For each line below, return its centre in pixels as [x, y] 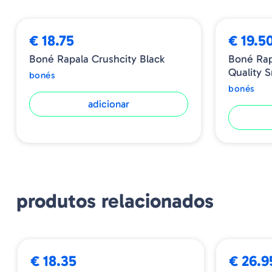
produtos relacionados [115, 201]
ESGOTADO [251, 234]
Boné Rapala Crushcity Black [97, 59]
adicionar [109, 104]
